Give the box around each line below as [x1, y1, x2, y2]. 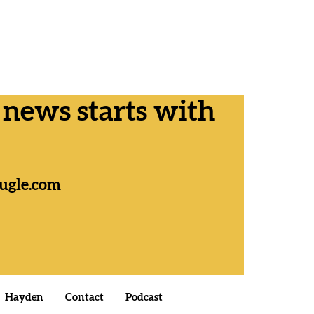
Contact [64, 292, 104, 303]
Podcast [125, 292, 163, 303]
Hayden [4, 292, 43, 303]
